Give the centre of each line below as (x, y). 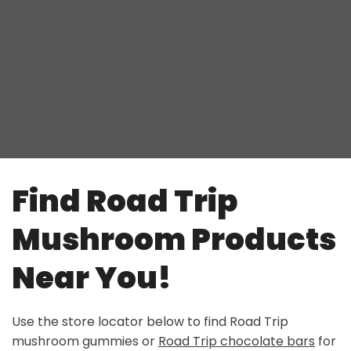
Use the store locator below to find (121, 322)
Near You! (92, 278)
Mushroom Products (174, 239)
